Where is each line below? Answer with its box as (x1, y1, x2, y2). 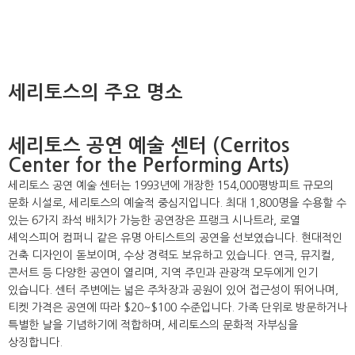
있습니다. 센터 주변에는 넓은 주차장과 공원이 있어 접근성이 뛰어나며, (8, 284, 338, 296)
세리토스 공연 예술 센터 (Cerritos (8, 136, 289, 155)
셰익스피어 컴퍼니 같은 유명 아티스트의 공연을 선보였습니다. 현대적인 (8, 232, 342, 243)
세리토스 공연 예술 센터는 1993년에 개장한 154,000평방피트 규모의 (8, 180, 334, 191)
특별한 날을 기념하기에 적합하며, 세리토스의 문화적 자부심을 (8, 319, 298, 330)
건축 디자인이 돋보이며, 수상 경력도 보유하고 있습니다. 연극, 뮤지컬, (8, 250, 334, 261)
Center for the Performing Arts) (8, 156, 289, 175)
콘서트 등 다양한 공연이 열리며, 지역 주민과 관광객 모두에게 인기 (8, 267, 318, 278)
